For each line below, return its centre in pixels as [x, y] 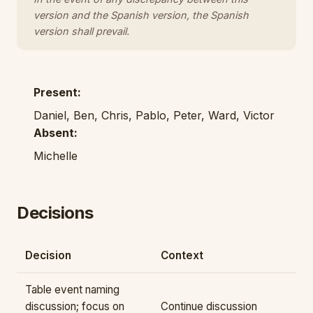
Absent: [56, 133]
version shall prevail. [81, 31]
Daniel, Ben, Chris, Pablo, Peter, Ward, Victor [154, 115]
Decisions [55, 213]
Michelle [56, 156]
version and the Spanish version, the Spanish [141, 15]
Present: [57, 92]
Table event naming [72, 290]
